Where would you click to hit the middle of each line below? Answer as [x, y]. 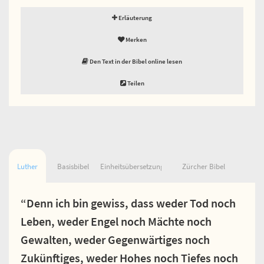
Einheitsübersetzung [132, 166]
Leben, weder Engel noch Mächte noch [116, 221]
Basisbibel [73, 166]
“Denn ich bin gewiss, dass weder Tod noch [128, 203]
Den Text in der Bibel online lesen [135, 61]
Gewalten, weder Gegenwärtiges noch [115, 240]
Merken [135, 39]
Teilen [135, 83]
